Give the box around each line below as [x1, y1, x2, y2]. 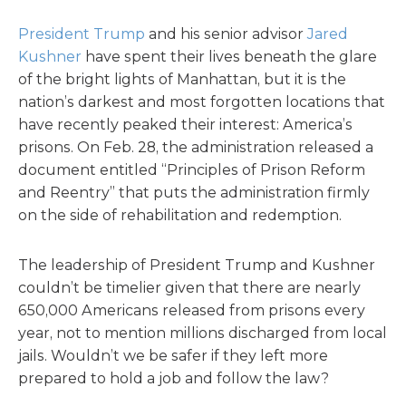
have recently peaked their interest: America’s [18, 116, 353, 133]
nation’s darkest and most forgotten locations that [18, 93, 385, 111]
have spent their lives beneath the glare [82, 48, 377, 65]
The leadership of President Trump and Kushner [18, 256, 375, 274]
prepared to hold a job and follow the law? [18, 370, 329, 387]
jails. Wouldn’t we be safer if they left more [18, 347, 328, 364]
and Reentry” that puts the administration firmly [18, 184, 370, 201]
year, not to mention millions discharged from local [18, 324, 387, 342]
